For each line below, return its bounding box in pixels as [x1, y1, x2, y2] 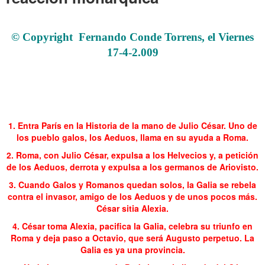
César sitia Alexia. [96, 202, 169, 214]
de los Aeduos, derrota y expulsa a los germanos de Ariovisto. [7, 160, 258, 173]
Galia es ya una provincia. [80, 243, 185, 256]
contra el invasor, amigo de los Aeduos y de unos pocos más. [8, 190, 257, 202]
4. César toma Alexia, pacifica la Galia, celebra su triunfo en [12, 219, 253, 232]
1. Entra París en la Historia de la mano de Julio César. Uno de [8, 119, 257, 131]
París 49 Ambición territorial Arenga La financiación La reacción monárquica [26, 14, 239, 23]
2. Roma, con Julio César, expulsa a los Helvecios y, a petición [7, 148, 258, 161]
